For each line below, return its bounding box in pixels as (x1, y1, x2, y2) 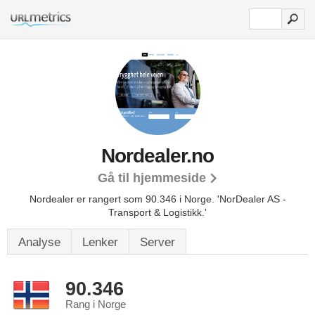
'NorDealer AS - (217, 193, 286, 205)
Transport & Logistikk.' (108, 207, 207, 218)
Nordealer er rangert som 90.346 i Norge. (29, 193, 217, 205)
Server (140, 236, 175, 249)
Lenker (82, 236, 118, 249)
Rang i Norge (65, 299, 126, 310)
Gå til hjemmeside (97, 171, 206, 185)
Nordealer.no (101, 145, 214, 167)
